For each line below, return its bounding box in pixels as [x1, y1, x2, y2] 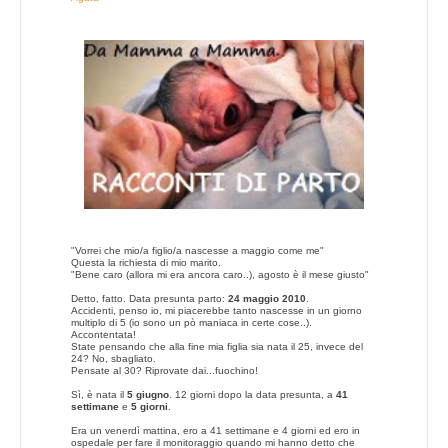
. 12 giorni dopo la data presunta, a [169, 388, 336, 400]
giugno [136, 388, 169, 400]
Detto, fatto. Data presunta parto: [71, 292, 228, 304]
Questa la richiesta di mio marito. [71, 256, 224, 268]
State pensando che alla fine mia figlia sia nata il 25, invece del [71, 340, 363, 352]
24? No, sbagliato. [71, 352, 156, 364]
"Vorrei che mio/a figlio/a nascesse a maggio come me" [71, 244, 327, 256]
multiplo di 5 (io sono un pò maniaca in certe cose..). [71, 316, 312, 328]
